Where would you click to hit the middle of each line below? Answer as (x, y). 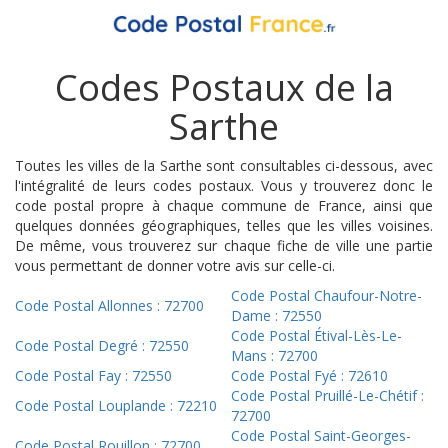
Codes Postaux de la (224, 88)
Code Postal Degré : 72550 (102, 346)
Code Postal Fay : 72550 (93, 376)
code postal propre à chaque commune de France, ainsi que (224, 206)
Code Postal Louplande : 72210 (116, 406)
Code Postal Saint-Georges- (321, 436)
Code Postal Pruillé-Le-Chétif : (327, 396)
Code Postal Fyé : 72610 (309, 376)
